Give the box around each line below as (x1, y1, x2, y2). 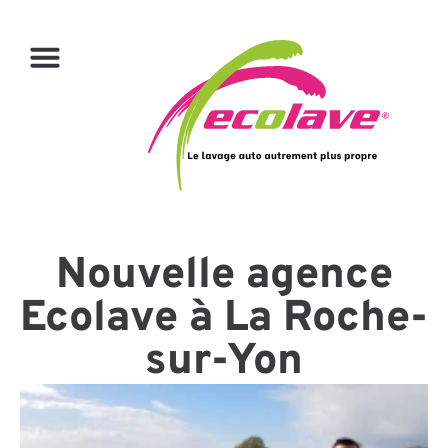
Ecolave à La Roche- (20, 291, 428, 346)
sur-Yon (145, 334, 303, 389)
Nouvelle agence (55, 248, 393, 303)
